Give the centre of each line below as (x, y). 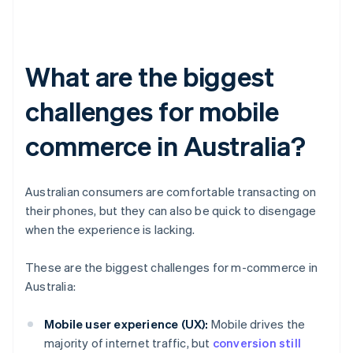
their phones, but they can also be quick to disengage (171, 211)
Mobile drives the (257, 324)
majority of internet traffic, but (128, 343)
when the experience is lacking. (110, 230)
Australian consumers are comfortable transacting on (171, 192)
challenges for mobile (152, 111)
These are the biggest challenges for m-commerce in (172, 268)
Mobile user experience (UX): (126, 324)
